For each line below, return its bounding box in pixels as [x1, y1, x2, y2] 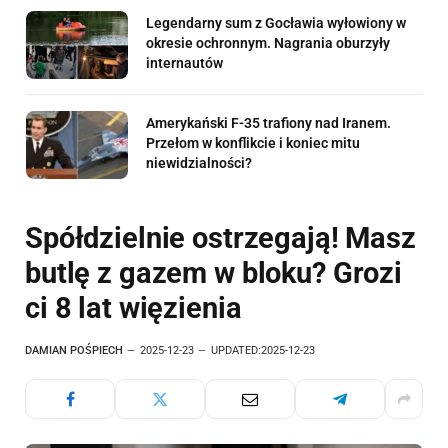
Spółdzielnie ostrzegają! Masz [25, 221, 416, 256]
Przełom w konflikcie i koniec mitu [146, 135, 360, 152]
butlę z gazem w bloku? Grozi [25, 256, 402, 291]
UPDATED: [211, 344, 261, 358]
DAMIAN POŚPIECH [25, 344, 123, 358]
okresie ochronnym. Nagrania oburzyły [146, 35, 390, 52]
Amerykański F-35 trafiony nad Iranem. [146, 115, 391, 132]
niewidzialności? [146, 155, 252, 172]
